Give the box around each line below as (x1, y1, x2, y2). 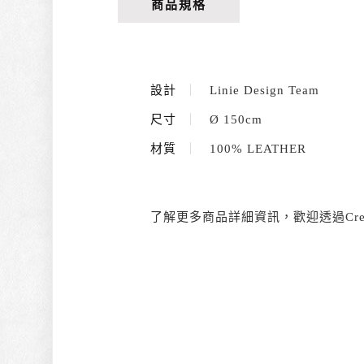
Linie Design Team (205, 84, 319, 97)
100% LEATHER (205, 142, 306, 155)
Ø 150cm (205, 113, 262, 126)
